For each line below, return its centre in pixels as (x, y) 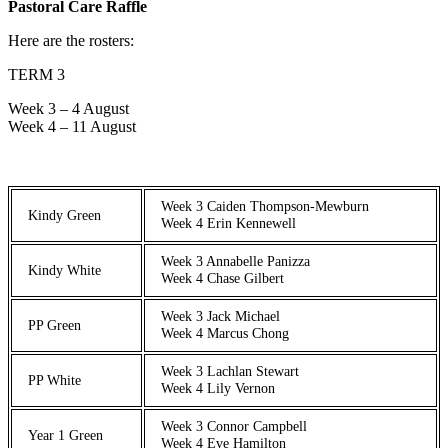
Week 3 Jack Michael (220, 315)
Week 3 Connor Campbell (234, 425)
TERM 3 (36, 74)
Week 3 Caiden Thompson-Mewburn (265, 205)
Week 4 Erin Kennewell (228, 222)
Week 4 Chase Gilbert (222, 277)
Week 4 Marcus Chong (225, 332)
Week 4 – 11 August (72, 126)
